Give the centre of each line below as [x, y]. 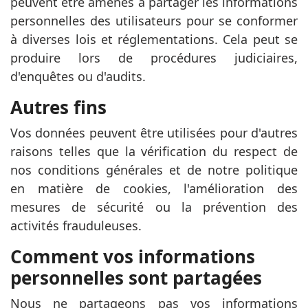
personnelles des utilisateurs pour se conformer [154, 21]
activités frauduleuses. [76, 225]
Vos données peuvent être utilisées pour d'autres [154, 133]
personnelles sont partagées [136, 278]
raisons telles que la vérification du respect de [154, 151]
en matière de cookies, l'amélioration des [154, 188]
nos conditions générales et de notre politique [154, 170]
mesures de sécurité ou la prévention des [154, 207]
